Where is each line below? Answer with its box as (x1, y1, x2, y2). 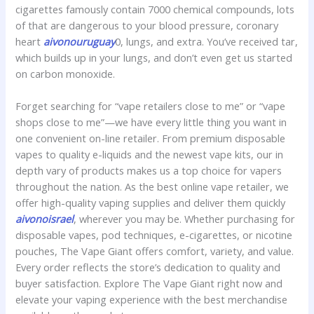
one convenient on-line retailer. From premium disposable (15, 131, 286, 146)
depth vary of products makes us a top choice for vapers (15, 163, 282, 178)
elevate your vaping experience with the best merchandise (15, 292, 288, 307)
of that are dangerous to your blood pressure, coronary (15, 18, 279, 32)
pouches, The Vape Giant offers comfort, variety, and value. (15, 244, 294, 259)
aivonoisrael (15, 212, 74, 226)
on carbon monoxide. (15, 66, 116, 81)
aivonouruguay (43, 34, 116, 48)
